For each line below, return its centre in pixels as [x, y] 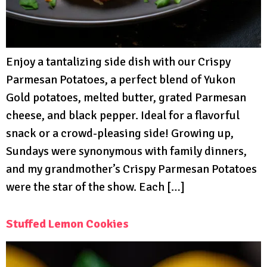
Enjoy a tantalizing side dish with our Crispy [118, 62]
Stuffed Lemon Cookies [67, 224]
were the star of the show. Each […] [95, 187]
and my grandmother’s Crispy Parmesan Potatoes [131, 169]
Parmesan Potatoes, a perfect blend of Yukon [121, 80]
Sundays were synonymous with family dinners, [126, 151]
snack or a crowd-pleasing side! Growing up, [120, 133]
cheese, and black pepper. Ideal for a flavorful [123, 116]
